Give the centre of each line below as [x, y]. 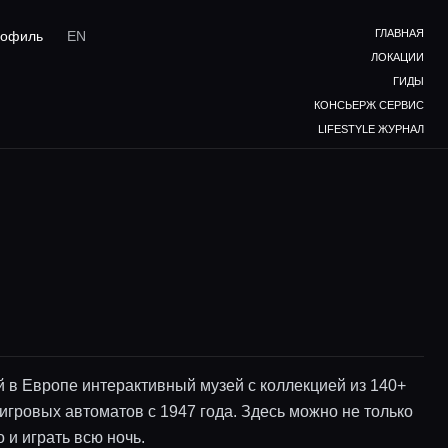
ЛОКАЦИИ [397, 57]
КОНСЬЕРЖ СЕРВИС [369, 105]
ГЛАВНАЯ [399, 33]
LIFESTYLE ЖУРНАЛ [371, 129]
